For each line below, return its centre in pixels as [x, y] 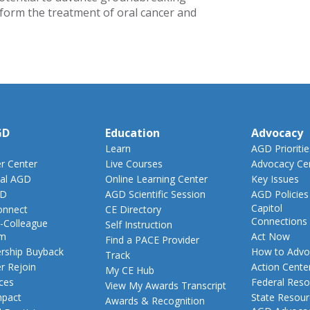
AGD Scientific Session [156, 194]
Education [133, 133]
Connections [280, 221]
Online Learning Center [157, 179]
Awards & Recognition [155, 301]
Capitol [267, 208]
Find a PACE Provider [153, 240]
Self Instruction [139, 225]
